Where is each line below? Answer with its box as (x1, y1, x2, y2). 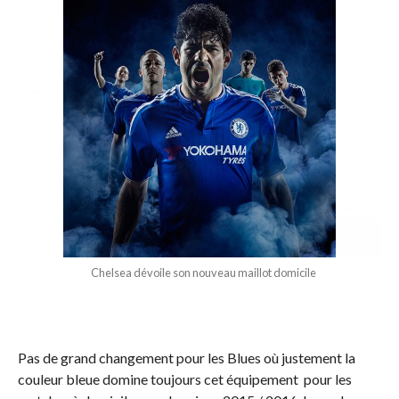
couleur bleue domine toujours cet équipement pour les (17, 370, 352, 387)
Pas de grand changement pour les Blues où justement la (17, 348, 355, 366)
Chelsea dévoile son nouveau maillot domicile (17, 265, 316, 280)
